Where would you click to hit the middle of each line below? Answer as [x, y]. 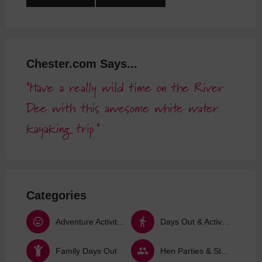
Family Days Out [86, 251]
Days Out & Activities [226, 221]
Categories [56, 196]
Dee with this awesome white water [122, 109]
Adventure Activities [121, 221]
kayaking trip [60, 130]
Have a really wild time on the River [126, 89]
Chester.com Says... [82, 64]
